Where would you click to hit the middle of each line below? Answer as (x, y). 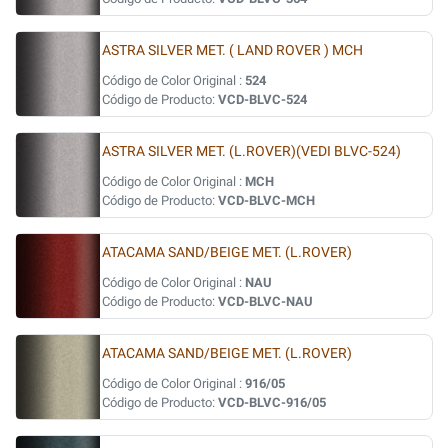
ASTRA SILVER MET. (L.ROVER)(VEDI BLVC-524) (251, 151)
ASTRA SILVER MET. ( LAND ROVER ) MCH (232, 50)
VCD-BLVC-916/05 (272, 402)
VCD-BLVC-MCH (266, 200)
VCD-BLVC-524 (262, 99)
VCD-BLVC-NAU (265, 301)
